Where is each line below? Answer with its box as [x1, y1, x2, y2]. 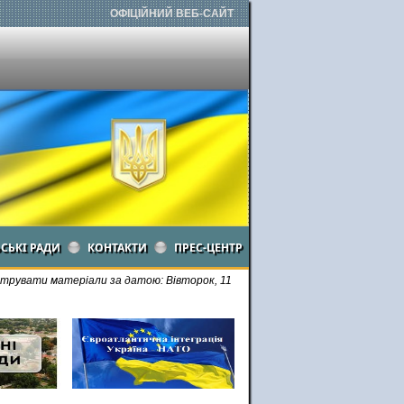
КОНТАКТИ [87, 240, 147, 255]
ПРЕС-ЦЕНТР [174, 240, 243, 255]
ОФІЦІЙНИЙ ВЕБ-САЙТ [110, 7, 234, 20]
